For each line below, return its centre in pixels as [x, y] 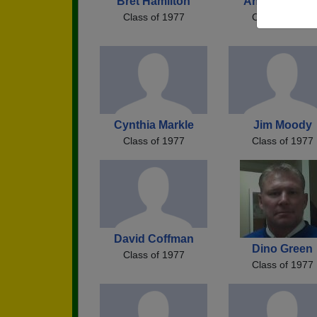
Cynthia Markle [154, 125]
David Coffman [154, 238]
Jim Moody [282, 125]
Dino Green [282, 248]
